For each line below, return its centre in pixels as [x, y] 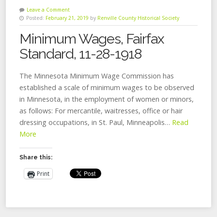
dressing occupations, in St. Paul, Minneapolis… [96, 122]
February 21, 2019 [67, 18]
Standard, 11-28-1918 [80, 54]
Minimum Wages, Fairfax [92, 39]
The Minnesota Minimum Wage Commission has [97, 76]
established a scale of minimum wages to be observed [107, 87]
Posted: [35, 18]
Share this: [36, 157]
